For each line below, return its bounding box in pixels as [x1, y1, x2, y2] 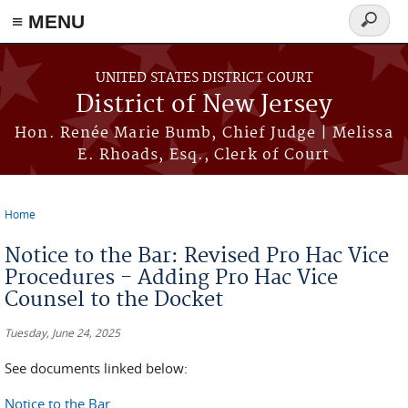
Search [349, 20, 403, 41]
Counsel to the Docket [5, 287, 223, 312]
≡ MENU [12, 11, 85, 32]
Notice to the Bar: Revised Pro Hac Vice [5, 243, 389, 269]
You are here [5, 218, 107, 239]
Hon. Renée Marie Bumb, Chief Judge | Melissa [15, 124, 393, 142]
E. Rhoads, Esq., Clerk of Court [77, 146, 331, 164]
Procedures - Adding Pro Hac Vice [5, 265, 338, 291]
